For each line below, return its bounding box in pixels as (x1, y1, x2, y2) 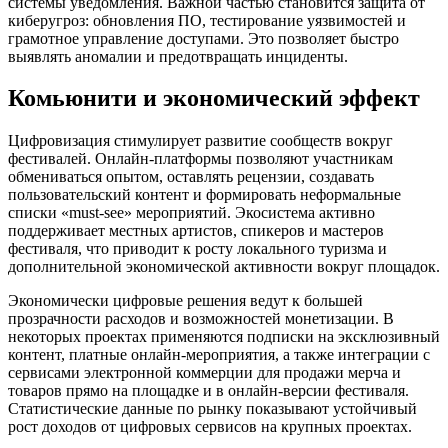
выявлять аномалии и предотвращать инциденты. (8, 47, 348, 65)
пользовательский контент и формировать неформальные (8, 186, 401, 204)
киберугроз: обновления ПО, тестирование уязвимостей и (8, 11, 406, 29)
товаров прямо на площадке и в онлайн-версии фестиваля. (8, 382, 409, 400)
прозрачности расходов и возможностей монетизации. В (8, 310, 394, 328)
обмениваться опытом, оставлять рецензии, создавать (8, 168, 374, 186)
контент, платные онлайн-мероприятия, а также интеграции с (8, 346, 430, 364)
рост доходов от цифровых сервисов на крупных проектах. (8, 418, 412, 436)
